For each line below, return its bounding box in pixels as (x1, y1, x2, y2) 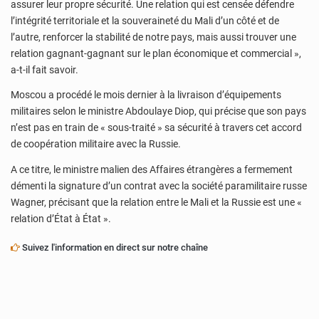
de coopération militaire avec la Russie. (11, 138, 181, 150)
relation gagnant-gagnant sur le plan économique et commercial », (11, 47, 301, 59)
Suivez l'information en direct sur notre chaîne (20, 241, 208, 253)
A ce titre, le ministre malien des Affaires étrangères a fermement (11, 163, 293, 175)
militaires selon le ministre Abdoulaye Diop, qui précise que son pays (11, 105, 306, 117)
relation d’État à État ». (11, 212, 111, 224)
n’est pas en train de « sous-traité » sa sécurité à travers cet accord (11, 122, 302, 134)
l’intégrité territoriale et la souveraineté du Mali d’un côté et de (11, 14, 279, 26)
